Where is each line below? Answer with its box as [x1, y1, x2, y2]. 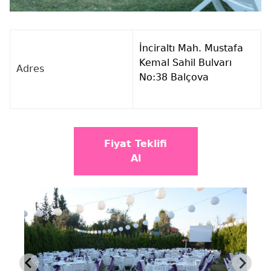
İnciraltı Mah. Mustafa [139, 42, 243, 54]
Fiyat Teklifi [104, 137, 167, 149]
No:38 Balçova [139, 71, 209, 83]
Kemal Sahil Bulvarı [139, 56, 232, 68]
